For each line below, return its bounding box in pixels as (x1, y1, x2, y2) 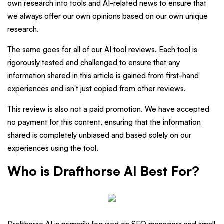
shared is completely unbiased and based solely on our (7, 130, 191, 140)
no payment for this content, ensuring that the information (7, 117, 201, 127)
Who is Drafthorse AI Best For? (7, 163, 199, 179)
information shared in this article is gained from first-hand (7, 71, 199, 81)
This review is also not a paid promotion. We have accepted (7, 104, 209, 114)
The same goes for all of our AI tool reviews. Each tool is (7, 45, 197, 55)
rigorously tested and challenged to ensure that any (7, 58, 180, 68)
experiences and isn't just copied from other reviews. (7, 84, 186, 94)
